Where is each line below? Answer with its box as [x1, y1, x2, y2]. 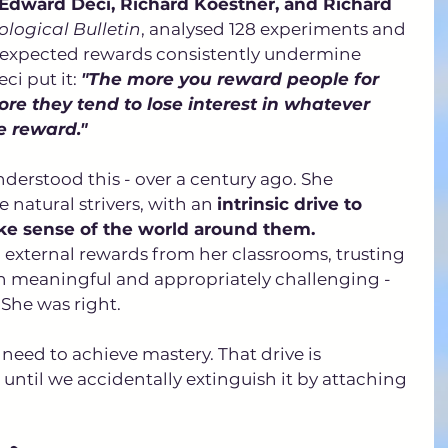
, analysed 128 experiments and [141, 18, 410, 39]
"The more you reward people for [81, 68, 384, 89]
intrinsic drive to [217, 193, 367, 214]
